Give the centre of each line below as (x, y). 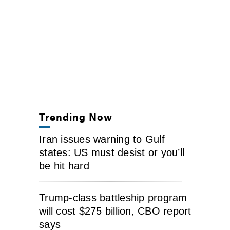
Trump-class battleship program (113, 197)
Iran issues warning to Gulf (102, 139)
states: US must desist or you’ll (112, 152)
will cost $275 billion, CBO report (115, 211)
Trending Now (76, 116)
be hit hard (64, 166)
